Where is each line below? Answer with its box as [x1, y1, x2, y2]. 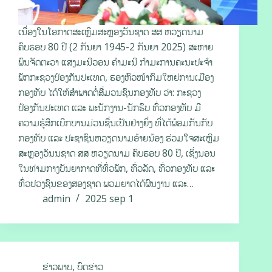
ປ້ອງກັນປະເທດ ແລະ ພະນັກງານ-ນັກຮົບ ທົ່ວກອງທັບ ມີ [18, 101, 201, 115]
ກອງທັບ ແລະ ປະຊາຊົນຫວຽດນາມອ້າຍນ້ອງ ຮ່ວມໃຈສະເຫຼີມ [18, 131, 219, 145]
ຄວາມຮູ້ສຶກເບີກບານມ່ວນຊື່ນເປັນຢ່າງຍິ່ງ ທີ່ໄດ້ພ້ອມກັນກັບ [18, 116, 212, 130]
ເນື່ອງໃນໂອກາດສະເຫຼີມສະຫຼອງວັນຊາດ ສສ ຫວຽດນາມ [18, 25, 203, 39]
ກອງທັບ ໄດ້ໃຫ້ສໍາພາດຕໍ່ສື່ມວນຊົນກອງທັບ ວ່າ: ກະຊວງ [18, 86, 201, 100]
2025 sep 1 [85, 192, 134, 206]
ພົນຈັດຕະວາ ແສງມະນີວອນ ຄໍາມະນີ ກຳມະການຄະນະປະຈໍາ [18, 55, 212, 69]
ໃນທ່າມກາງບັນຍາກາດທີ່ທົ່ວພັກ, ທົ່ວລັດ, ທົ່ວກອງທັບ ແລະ [18, 161, 215, 175]
